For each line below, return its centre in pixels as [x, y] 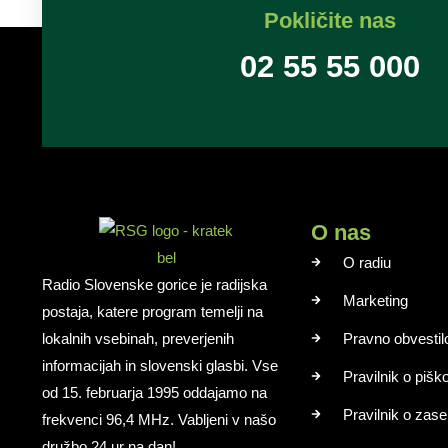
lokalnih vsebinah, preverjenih [138, 338]
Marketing [376, 300]
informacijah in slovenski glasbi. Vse [160, 365]
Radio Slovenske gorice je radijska [154, 284]
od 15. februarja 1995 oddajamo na [154, 392]
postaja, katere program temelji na [152, 311]
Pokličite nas [330, 20]
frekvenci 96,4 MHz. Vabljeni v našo [159, 419]
